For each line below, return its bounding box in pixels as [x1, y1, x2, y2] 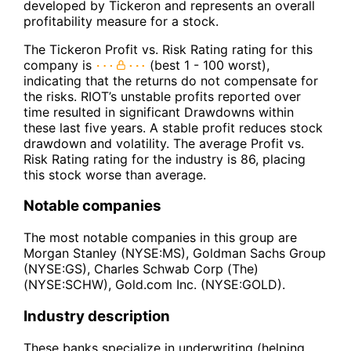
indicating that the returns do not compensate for [24, 72, 318, 89]
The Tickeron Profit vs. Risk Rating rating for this [24, 41, 313, 57]
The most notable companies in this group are [24, 230, 297, 246]
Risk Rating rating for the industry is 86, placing [24, 150, 306, 167]
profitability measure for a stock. [24, 13, 219, 29]
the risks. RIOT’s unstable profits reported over [24, 88, 301, 104]
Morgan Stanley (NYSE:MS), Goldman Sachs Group [24, 245, 326, 262]
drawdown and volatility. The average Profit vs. [24, 135, 304, 151]
